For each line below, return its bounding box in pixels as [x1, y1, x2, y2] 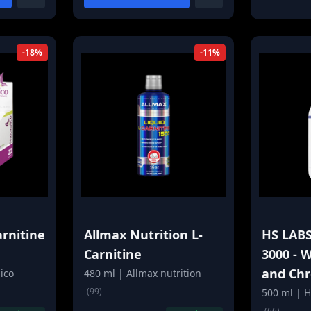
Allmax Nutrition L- [84, 226, 203, 243]
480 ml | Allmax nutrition [84, 267, 202, 280]
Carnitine [84, 246, 142, 262]
